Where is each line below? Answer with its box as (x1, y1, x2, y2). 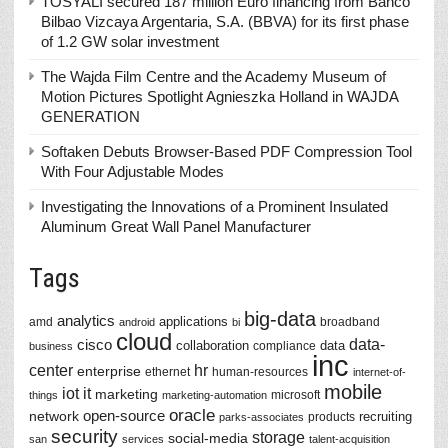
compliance (253, 339, 316, 353)
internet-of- (353, 366, 406, 378)
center (29, 361, 73, 379)
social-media (168, 430, 248, 446)
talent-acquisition (309, 433, 390, 445)
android (119, 316, 155, 328)
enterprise (77, 363, 141, 379)
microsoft (271, 388, 320, 402)
